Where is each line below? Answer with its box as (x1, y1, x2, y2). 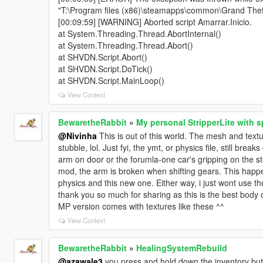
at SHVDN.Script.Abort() (58, 50, 147, 63)
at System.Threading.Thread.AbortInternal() (58, 27, 221, 39)
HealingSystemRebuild (136, 241, 227, 254)
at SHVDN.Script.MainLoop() (58, 74, 164, 86)
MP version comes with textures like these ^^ (58, 200, 224, 212)
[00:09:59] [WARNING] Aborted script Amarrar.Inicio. (58, 15, 252, 28)
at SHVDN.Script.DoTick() (58, 62, 153, 75)
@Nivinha (58, 129, 97, 141)
